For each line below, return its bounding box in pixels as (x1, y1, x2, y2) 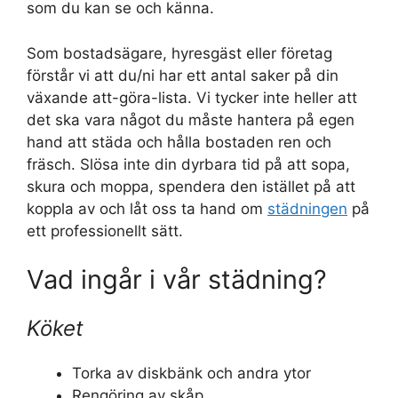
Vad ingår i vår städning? (27, 264, 327, 296)
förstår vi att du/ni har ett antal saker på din (27, 66, 338, 84)
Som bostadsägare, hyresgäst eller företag (27, 44, 332, 62)
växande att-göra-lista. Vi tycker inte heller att (27, 88, 357, 107)
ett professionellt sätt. (27, 221, 183, 240)
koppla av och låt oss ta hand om (27, 199, 267, 218)
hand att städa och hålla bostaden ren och (27, 132, 331, 151)
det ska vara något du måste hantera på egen (27, 110, 354, 129)
